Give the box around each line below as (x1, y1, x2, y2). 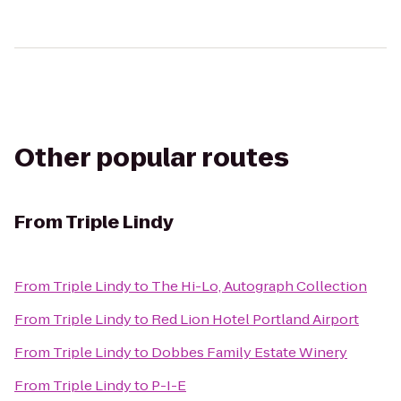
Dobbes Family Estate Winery (151, 343, 347, 362)
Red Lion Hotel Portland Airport (151, 310, 359, 328)
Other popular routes (14, 141, 289, 175)
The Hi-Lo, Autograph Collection (151, 277, 367, 295)
